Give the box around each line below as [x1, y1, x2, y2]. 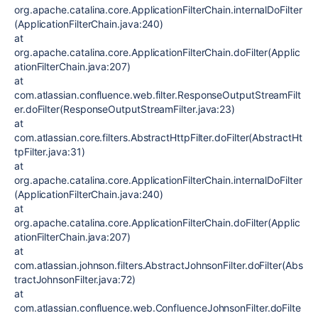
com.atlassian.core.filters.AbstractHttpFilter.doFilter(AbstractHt [14, 131, 302, 143]
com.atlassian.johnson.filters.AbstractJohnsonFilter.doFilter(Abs [14, 259, 303, 271]
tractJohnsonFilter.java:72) [14, 273, 136, 285]
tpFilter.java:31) [14, 146, 85, 158]
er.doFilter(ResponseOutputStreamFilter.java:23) [14, 103, 236, 115]
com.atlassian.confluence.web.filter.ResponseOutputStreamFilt [14, 89, 301, 101]
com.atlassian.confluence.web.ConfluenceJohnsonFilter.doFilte [14, 302, 301, 314]
